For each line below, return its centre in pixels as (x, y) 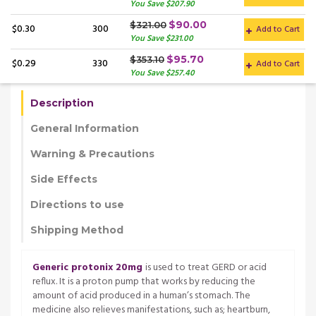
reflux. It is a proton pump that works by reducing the (144, 281)
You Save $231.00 (162, 38)
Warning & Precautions (92, 153)
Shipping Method (77, 230)
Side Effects (64, 179)
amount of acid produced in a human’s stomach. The (141, 296)
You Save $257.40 (162, 73)
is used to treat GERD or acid (206, 267)
